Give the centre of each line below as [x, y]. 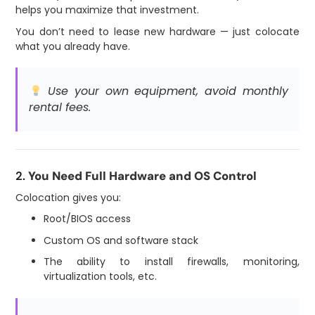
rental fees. [60, 108]
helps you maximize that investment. [108, 10]
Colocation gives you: [69, 197]
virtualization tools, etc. [100, 277]
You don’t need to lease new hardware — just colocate [157, 31]
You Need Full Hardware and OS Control [143, 175]
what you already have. [73, 46]
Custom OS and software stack [121, 240]
